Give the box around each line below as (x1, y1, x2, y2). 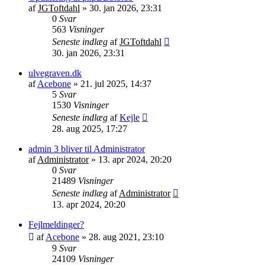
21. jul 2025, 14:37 (80, 78, 151, 89)
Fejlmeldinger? (28, 219, 84, 230)
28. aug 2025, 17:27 (52, 123, 127, 134)
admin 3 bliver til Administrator (28, 143, 145, 154)
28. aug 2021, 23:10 (89, 231, 164, 242)
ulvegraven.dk (28, 67, 82, 78)
